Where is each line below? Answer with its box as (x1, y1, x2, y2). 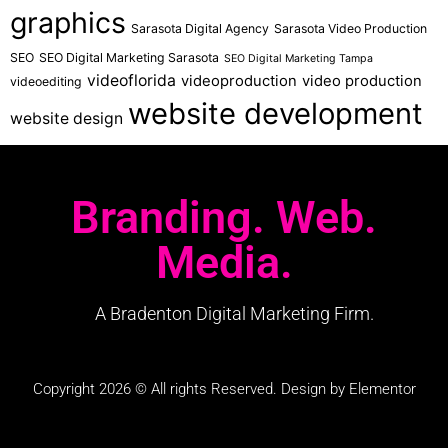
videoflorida (87, 71, 176, 91)
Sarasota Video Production (274, 21, 427, 37)
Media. (155, 236, 293, 290)
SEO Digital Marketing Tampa (224, 52, 373, 66)
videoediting (10, 74, 82, 90)
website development (128, 96, 423, 132)
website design (10, 109, 123, 129)
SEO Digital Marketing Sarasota (39, 50, 219, 66)
